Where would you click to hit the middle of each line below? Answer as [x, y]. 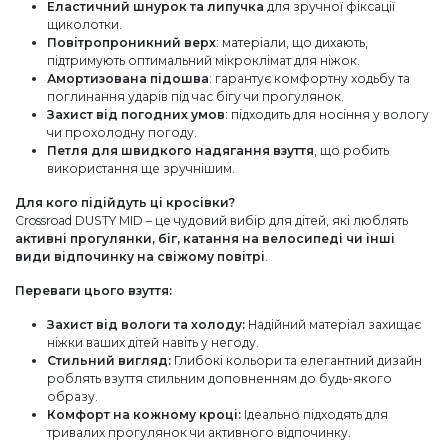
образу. [72, 397]
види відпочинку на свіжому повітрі [140, 257]
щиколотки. [84, 25]
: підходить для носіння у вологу [327, 115]
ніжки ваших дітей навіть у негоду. [153, 343]
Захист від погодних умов [136, 115]
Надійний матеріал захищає [333, 325]
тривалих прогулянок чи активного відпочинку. [199, 433]
